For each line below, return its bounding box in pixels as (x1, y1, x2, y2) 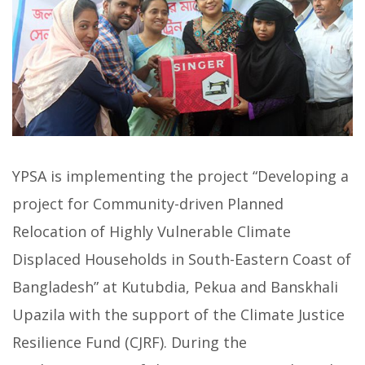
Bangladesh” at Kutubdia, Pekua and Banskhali (12, 277, 338, 297)
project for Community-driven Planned (12, 194, 284, 214)
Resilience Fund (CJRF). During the (12, 332, 247, 353)
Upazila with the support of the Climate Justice (12, 305, 345, 325)
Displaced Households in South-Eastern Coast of (12, 249, 351, 270)
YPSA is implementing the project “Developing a (12, 166, 349, 187)
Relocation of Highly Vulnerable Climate (12, 222, 291, 242)
